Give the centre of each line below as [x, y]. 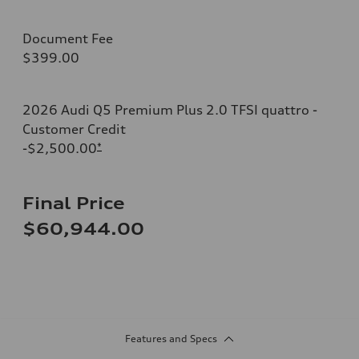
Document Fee [68, 38]
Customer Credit [74, 129]
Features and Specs [171, 338]
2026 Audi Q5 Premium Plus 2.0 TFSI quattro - [170, 109]
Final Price [74, 203]
